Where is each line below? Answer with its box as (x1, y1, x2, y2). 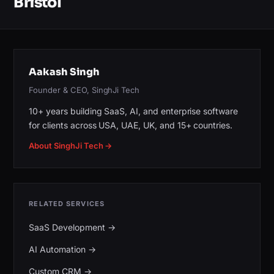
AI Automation (29, 243, 86, 254)
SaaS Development (29, 221, 105, 232)
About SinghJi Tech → (29, 140, 113, 150)
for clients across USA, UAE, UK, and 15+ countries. (29, 119, 232, 130)
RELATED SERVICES (29, 199, 105, 208)
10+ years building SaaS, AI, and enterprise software (29, 105, 238, 116)
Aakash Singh (29, 65, 100, 78)
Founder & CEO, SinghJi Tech (29, 84, 140, 95)
